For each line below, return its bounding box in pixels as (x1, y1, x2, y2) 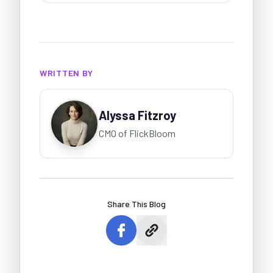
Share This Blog (107, 198, 166, 209)
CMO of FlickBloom (99, 127, 175, 139)
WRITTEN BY (40, 67, 93, 78)
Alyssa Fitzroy (99, 107, 176, 122)
